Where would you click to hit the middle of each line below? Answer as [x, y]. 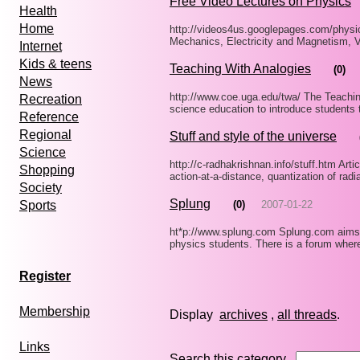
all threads [307, 314]
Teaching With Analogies [240, 68]
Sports [38, 206]
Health [38, 11]
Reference [49, 117]
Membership [55, 312]
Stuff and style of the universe [253, 136]
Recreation [51, 100]
